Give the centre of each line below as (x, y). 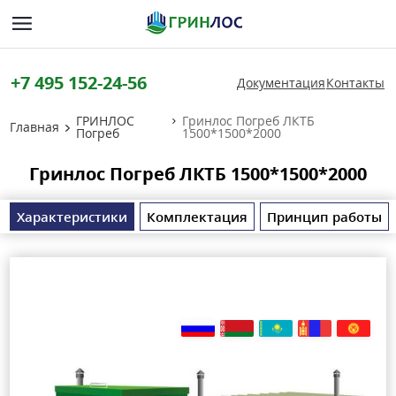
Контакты (355, 83)
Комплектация (197, 217)
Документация (281, 83)
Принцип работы (324, 217)
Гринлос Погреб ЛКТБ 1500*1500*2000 (198, 174)
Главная (34, 127)
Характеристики (72, 217)
